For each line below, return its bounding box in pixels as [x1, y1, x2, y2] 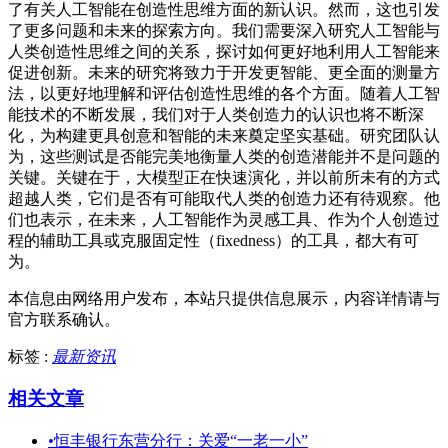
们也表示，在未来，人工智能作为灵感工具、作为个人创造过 [8, 210, 440, 228]
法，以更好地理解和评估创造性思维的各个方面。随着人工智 [8, 84, 440, 102]
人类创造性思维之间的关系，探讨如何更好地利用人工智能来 [8, 42, 440, 60]
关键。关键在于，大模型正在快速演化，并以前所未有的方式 [8, 168, 440, 186]
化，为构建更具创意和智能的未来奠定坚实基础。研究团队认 [8, 126, 440, 144]
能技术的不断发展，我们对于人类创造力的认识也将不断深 [8, 105, 424, 123]
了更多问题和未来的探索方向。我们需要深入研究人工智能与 [8, 21, 440, 39]
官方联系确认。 [8, 310, 120, 328]
